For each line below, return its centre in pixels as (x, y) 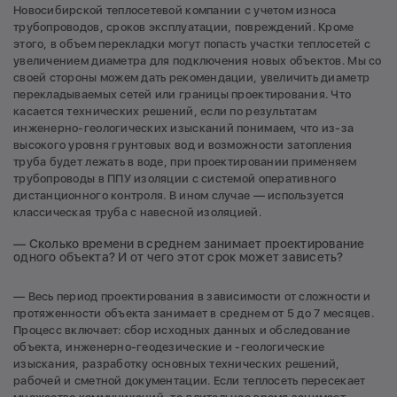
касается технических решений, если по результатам (165, 111)
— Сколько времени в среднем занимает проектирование (189, 244)
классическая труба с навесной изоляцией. (137, 212)
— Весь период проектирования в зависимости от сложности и (192, 297)
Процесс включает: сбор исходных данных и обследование (182, 331)
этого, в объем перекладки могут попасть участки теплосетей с (192, 43)
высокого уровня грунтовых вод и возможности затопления (183, 144)
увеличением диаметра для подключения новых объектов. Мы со (198, 60)
